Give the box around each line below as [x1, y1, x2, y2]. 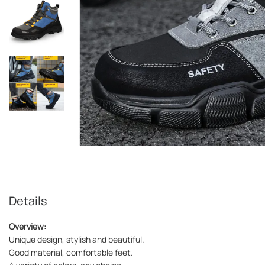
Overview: [9, 221, 46, 232]
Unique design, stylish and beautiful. [9, 234, 144, 245]
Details [9, 193, 47, 209]
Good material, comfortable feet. [9, 247, 133, 258]
